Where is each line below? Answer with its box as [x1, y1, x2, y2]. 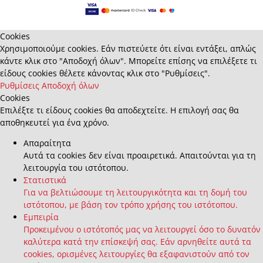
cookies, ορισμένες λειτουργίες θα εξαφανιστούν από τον [23, 248, 249, 260]
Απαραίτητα [23, 137, 71, 149]
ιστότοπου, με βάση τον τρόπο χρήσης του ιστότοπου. [23, 199, 238, 211]
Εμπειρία [23, 211, 59, 223]
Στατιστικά [23, 174, 66, 186]
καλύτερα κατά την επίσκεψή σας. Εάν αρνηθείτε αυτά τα [23, 236, 251, 248]
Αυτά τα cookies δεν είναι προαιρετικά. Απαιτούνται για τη [23, 150, 256, 161]
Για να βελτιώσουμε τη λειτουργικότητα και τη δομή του [23, 187, 247, 198]
